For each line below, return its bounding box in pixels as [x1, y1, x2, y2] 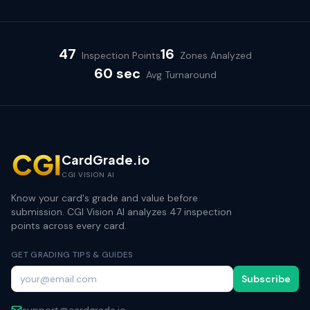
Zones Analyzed [179, 49, 252, 62]
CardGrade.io [62, 152, 150, 167]
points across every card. [11, 219, 127, 232]
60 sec [93, 64, 140, 82]
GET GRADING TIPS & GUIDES [11, 249, 134, 260]
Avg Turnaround [145, 69, 217, 81]
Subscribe [241, 273, 291, 285]
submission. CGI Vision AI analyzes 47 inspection [11, 206, 232, 218]
